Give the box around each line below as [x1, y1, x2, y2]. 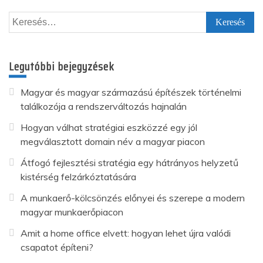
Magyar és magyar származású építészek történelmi [21, 86, 241, 98]
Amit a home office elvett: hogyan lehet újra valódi [21, 227, 231, 239]
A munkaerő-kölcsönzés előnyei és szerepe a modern [21, 192, 245, 204]
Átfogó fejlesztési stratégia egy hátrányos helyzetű [21, 157, 238, 168]
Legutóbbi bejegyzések [9, 57, 114, 76]
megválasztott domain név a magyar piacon [21, 136, 205, 147]
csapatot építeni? [21, 241, 93, 253]
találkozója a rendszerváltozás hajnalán [21, 100, 187, 112]
